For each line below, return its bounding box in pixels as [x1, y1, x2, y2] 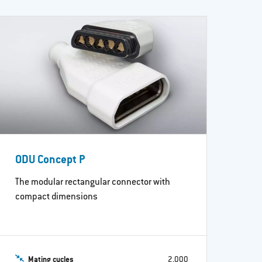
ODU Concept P [15, 154, 85, 167]
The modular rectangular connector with [15, 177, 171, 188]
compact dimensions [15, 191, 98, 202]
